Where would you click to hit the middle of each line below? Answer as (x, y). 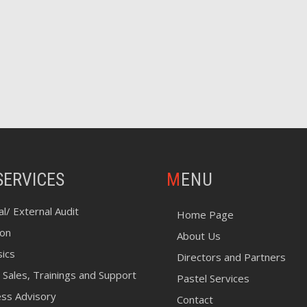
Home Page (205, 214)
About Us (198, 236)
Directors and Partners (231, 257)
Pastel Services (213, 278)
